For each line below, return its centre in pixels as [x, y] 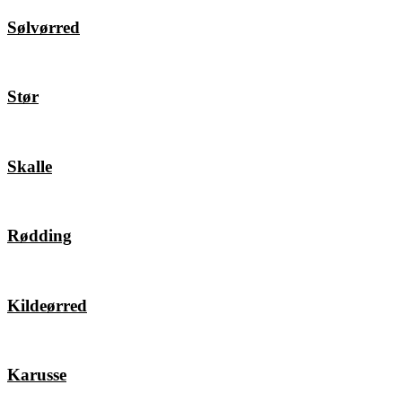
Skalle [30, 166]
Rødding [39, 236]
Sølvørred [44, 27]
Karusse [37, 374]
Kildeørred [47, 305]
